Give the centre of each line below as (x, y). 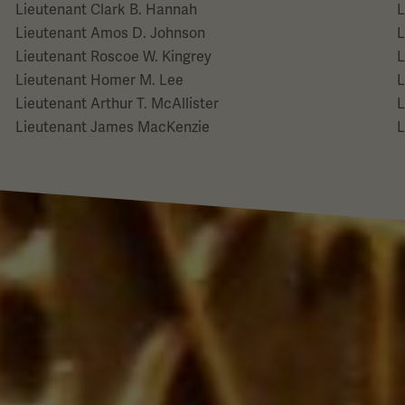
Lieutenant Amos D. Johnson (110, 33)
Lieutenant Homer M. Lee (99, 80)
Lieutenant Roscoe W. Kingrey (113, 57)
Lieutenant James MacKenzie (112, 127)
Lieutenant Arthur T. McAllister (117, 104)
